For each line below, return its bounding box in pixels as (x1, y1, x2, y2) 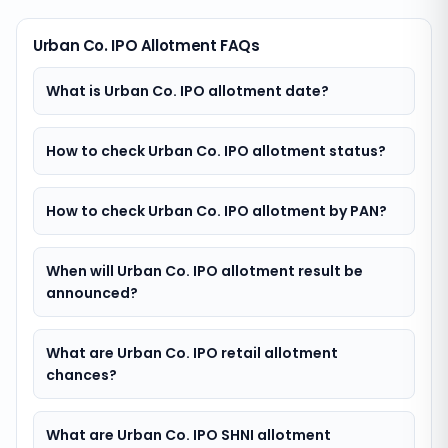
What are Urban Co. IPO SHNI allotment (46, 425, 331, 445)
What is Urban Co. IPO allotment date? (46, 81, 329, 101)
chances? (46, 365, 117, 385)
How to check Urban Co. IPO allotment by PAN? (46, 201, 387, 221)
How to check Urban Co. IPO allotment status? (46, 141, 386, 161)
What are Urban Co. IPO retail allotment (46, 343, 338, 363)
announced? (46, 283, 138, 303)
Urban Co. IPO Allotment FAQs (33, 35, 260, 56)
